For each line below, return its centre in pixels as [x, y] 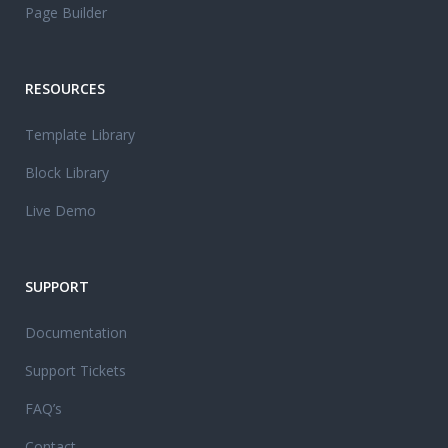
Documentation [76, 332]
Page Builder [66, 12]
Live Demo [60, 210]
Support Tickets [75, 370]
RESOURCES [65, 88]
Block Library [67, 172]
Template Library [80, 134]
